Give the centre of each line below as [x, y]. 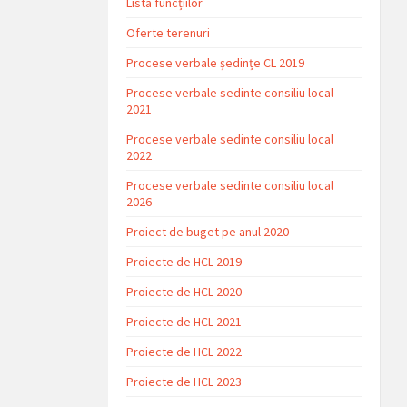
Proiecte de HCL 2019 [184, 261]
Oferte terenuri [169, 32]
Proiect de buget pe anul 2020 [208, 231]
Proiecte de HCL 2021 [184, 321]
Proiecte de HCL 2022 [184, 351]
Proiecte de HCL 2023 [184, 381]
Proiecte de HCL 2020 [184, 291]
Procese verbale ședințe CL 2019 [216, 62]
